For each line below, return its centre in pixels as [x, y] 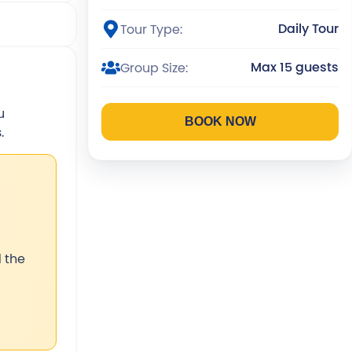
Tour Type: [151, 29]
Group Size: [154, 68]
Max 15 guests [295, 67]
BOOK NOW [220, 121]
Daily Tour [308, 29]
